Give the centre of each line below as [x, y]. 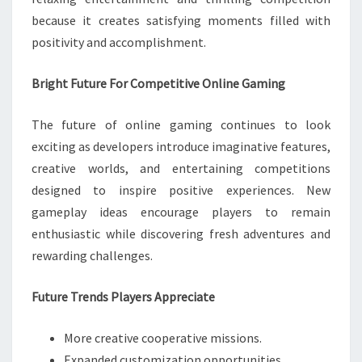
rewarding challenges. [92, 255]
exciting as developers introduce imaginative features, [181, 146]
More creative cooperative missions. [163, 338]
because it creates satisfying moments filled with [181, 20]
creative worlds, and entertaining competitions [181, 168]
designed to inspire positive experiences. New [181, 190]
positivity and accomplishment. [119, 42]
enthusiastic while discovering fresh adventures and [181, 234]
